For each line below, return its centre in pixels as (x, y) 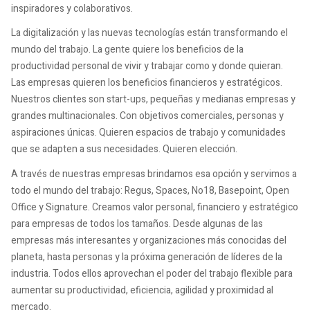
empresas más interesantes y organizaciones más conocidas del (149, 240)
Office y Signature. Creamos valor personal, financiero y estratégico (155, 207)
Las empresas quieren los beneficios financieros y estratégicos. (147, 83)
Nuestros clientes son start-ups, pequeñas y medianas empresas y (153, 100)
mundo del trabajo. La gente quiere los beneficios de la (127, 50)
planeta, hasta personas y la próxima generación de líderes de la (147, 257)
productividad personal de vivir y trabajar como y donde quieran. (147, 66)
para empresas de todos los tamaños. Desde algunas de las (137, 224)
